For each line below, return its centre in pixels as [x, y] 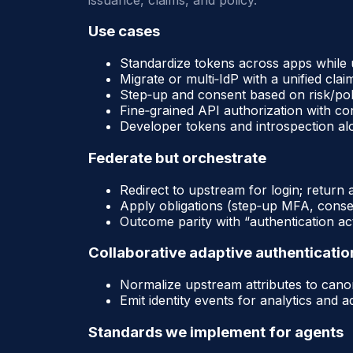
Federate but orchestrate [177, 158]
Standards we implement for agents [216, 332]
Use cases [124, 32]
